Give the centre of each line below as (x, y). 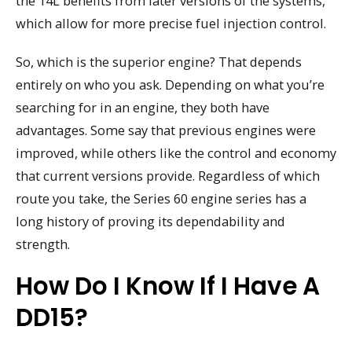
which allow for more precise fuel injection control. (171, 24)
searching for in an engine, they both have (143, 107)
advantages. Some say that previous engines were (166, 130)
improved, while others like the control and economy (176, 152)
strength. (43, 244)
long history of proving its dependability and (150, 221)
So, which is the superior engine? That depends (159, 61)
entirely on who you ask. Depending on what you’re (170, 84)
